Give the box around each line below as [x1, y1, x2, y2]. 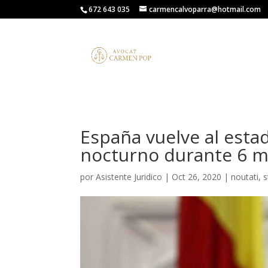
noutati [231, 171, 259, 182]
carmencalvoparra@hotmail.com [149, 4, 261, 14]
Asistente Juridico [96, 171, 163, 182]
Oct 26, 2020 [172, 171, 222, 182]
